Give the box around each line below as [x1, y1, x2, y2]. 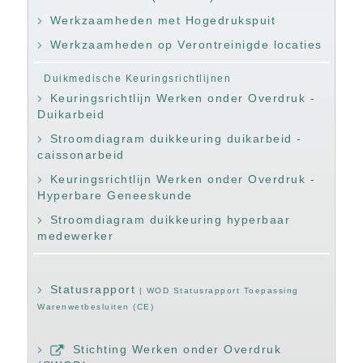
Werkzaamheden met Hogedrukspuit [49, 13, 275, 27]
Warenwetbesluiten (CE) [37, 301, 154, 311]
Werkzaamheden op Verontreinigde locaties [49, 37, 322, 51]
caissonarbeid [37, 147, 125, 161]
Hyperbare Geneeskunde [37, 188, 193, 202]
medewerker [37, 228, 113, 242]
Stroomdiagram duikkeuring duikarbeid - [49, 131, 302, 145]
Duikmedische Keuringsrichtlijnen [44, 72, 231, 84]
